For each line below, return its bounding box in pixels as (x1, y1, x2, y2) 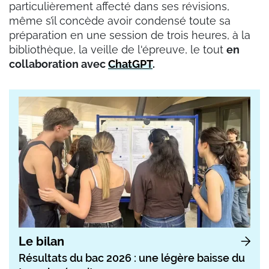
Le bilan (19, 234, 64, 249)
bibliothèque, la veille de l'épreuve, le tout (9, 43, 226, 56)
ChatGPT (108, 58, 153, 71)
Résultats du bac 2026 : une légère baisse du (19, 251, 245, 264)
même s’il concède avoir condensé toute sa (9, 14, 231, 28)
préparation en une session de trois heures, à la (9, 29, 250, 42)
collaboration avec (9, 58, 108, 71)
